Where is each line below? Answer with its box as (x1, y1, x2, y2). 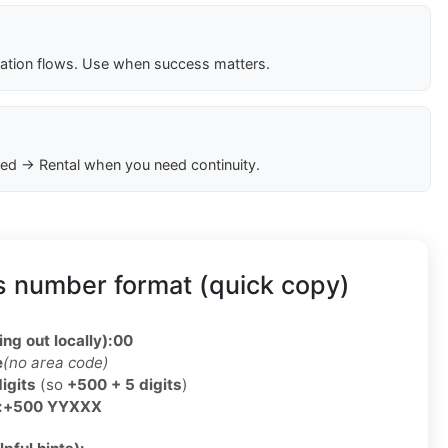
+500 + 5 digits (67, 375, 182, 395)
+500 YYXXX (3, 397, 102, 417)
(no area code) (3, 353, 109, 373)
